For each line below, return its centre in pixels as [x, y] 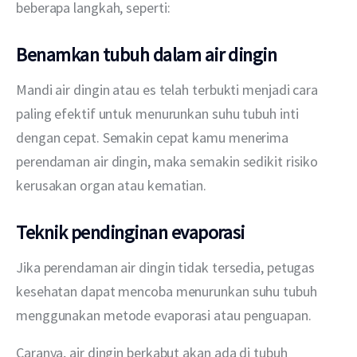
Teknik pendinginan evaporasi [130, 233]
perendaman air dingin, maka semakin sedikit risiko [169, 161]
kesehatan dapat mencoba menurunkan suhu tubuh [168, 291]
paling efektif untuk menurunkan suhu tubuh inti [159, 113]
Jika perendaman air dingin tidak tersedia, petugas [167, 267]
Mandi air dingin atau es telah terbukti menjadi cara [169, 89]
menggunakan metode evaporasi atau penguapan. [164, 315]
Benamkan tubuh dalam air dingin [147, 55]
